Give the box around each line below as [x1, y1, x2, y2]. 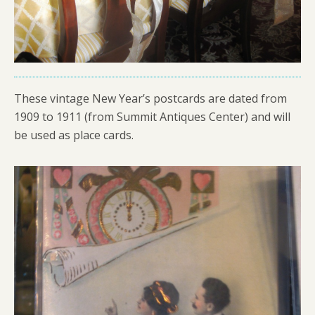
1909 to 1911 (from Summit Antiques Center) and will [14, 108, 290, 124]
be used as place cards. [14, 127, 134, 143]
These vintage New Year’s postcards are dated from [14, 90, 287, 106]
